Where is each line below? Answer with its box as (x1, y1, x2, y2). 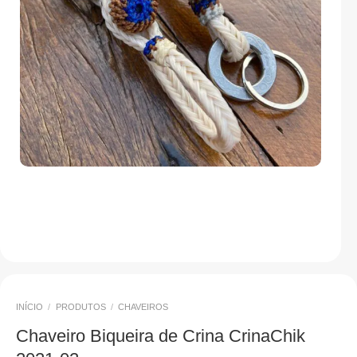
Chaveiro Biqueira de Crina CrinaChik (16, 326, 305, 346)
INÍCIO (16, 302, 43, 312)
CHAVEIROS (118, 302, 169, 312)
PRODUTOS (55, 302, 106, 312)
